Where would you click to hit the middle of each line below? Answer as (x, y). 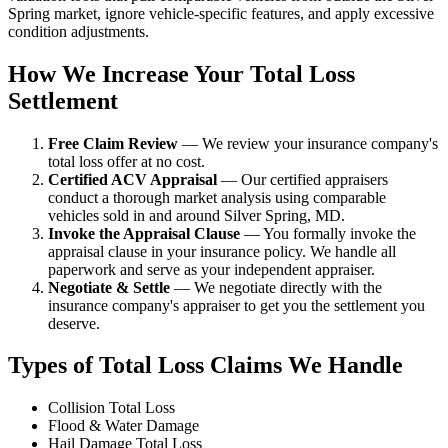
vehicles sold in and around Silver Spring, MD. (196, 215)
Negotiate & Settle (109, 287)
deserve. (74, 323)
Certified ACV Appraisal (132, 179)
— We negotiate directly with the (276, 287)
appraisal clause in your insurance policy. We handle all (222, 251)
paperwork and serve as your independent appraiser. (211, 269)
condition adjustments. (78, 31)
